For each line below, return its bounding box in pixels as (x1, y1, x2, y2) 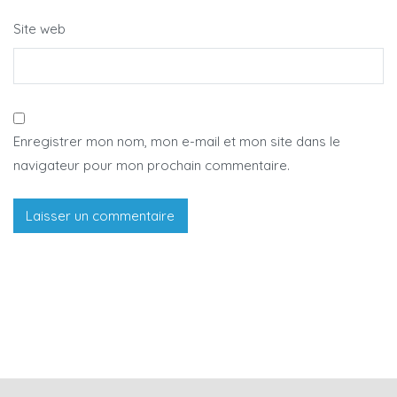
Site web (13, 20, 66, 38)
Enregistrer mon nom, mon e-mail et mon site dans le (13, 132, 340, 150)
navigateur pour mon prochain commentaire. (13, 156, 290, 174)
